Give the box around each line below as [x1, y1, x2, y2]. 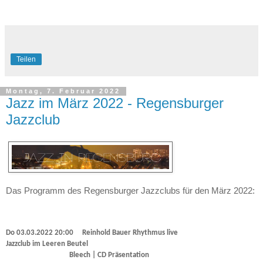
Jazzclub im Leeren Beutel [6, 240, 88, 248]
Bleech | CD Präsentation [6, 251, 149, 259]
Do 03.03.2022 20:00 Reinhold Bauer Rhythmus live [6, 228, 250, 237]
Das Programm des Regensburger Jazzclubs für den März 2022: [6, 186, 255, 196]
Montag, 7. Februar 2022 [6, 87, 120, 95]
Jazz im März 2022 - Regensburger [6, 95, 224, 111]
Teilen [16, 55, 36, 63]
